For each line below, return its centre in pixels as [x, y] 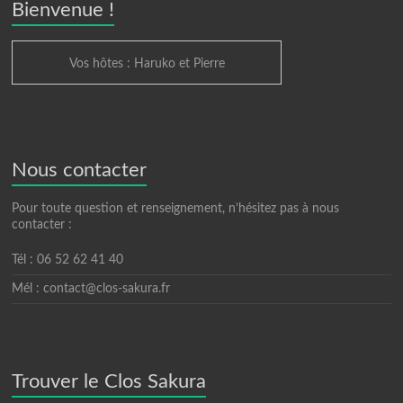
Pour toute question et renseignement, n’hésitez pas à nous [176, 209]
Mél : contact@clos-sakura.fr [91, 289]
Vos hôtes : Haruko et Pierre [147, 64]
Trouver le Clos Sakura [109, 382]
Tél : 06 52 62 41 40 [68, 260]
